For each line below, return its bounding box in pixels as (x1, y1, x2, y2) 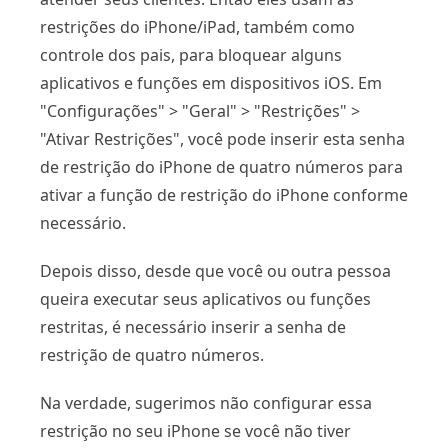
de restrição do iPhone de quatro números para (40, 155, 403, 178)
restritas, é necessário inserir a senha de (40, 315, 346, 338)
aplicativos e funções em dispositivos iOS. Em (40, 71, 382, 94)
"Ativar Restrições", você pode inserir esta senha (40, 127, 405, 150)
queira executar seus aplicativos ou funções (40, 287, 371, 310)
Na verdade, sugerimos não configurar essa (40, 391, 372, 414)
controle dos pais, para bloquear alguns (40, 43, 342, 66)
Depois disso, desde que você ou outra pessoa (40, 259, 391, 282)
